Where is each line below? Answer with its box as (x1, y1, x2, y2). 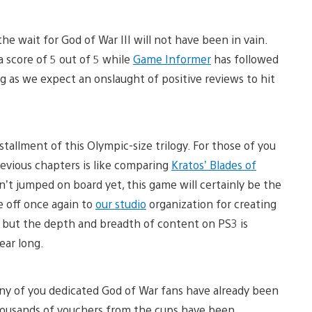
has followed (211, 51, 279, 66)
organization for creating (146, 196, 276, 211)
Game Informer (133, 51, 211, 66)
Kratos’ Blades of (171, 157, 256, 172)
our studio (95, 196, 146, 211)
